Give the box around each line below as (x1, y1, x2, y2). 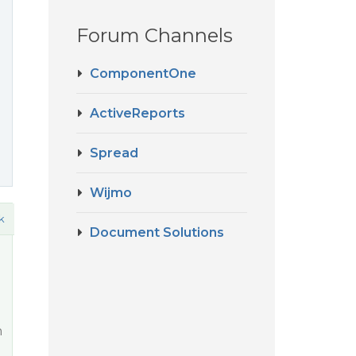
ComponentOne (90, 66, 196, 81)
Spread (90, 145, 138, 161)
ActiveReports (90, 106, 185, 121)
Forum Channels (76, 24, 233, 47)
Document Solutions (90, 225, 224, 240)
